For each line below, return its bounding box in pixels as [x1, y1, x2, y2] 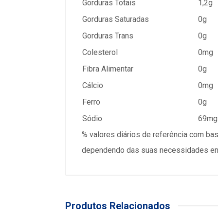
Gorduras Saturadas [82, 14, 149, 24]
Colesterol [82, 47, 118, 57]
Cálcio [82, 80, 103, 90]
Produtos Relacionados [65, 200, 170, 212]
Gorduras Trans [82, 31, 133, 40]
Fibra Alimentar [82, 64, 133, 73]
